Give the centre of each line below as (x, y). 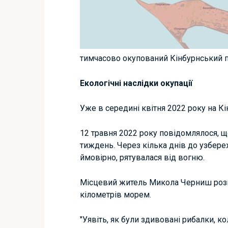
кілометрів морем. (116, 195)
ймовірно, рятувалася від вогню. (142, 158)
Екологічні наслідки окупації (136, 83)
